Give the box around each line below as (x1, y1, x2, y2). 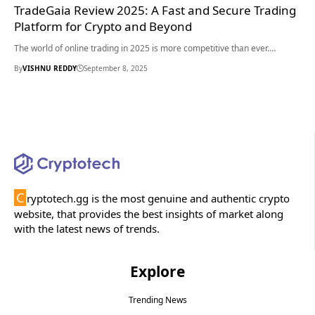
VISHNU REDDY (22, 63, 77, 73)
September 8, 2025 (84, 63, 148, 73)
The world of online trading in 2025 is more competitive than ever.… (14, 41, 276, 54)
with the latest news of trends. (14, 221, 160, 236)
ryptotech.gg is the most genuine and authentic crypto (27, 191, 290, 205)
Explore (130, 261, 185, 281)
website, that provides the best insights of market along (14, 206, 283, 221)
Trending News (128, 293, 187, 306)
